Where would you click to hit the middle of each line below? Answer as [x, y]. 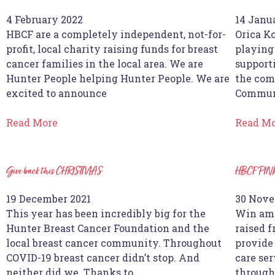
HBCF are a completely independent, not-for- [116, 34]
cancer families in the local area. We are [105, 63]
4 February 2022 [45, 19]
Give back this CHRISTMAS [54, 172]
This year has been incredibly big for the [106, 213]
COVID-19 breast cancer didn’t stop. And [103, 257]
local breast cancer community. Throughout [114, 242]
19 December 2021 [48, 198]
